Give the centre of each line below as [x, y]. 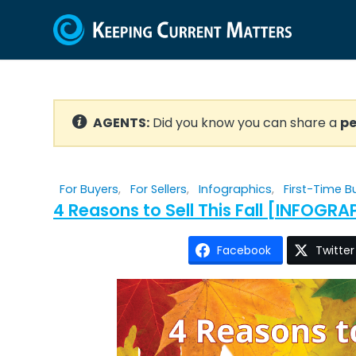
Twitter [335, 250]
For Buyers [89, 189]
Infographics [235, 189]
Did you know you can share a [245, 123]
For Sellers [159, 189]
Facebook [244, 250]
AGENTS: [121, 123]
